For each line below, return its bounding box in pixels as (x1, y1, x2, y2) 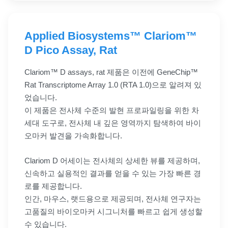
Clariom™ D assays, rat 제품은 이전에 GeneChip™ (24, 68, 198, 77)
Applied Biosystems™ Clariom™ (24, 30, 197, 43)
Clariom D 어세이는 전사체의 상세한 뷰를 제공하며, (24, 156, 200, 165)
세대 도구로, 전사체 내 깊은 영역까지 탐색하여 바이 (24, 119, 201, 128)
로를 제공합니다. (24, 182, 82, 191)
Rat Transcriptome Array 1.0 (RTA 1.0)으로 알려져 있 (24, 80, 202, 90)
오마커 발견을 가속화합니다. (24, 131, 122, 140)
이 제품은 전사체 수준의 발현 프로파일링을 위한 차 (24, 106, 199, 115)
